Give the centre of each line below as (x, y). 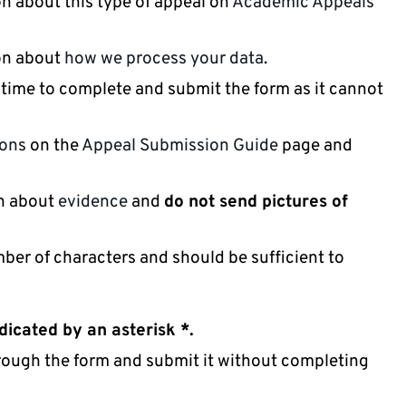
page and (315, 146)
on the (54, 146)
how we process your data (164, 59)
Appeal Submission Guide (180, 146)
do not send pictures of (256, 203)
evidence (95, 203)
